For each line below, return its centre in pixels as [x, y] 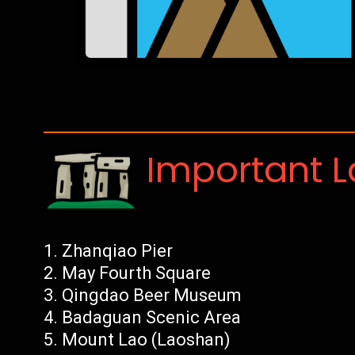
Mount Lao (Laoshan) [147, 340]
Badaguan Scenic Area [152, 317]
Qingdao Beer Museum [152, 295]
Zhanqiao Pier [118, 251]
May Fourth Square [137, 273]
